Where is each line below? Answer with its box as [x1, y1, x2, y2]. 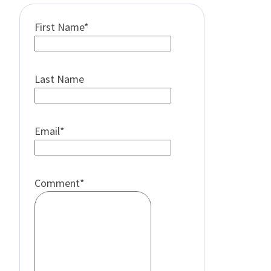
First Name [34, 20, 84, 34]
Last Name [34, 72, 84, 87]
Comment [34, 176, 80, 191]
